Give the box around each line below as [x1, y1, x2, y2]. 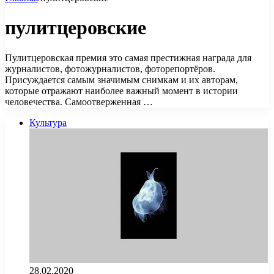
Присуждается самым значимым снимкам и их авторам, [5, 74, 238, 85]
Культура [29, 117, 67, 128]
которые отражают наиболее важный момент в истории [5, 85, 238, 96]
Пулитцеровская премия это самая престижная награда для [5, 52, 251, 63]
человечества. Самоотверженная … [5, 96, 153, 107]
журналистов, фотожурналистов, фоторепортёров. [5, 63, 215, 74]
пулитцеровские [5, 17, 146, 39]
